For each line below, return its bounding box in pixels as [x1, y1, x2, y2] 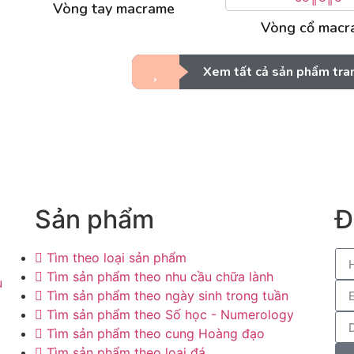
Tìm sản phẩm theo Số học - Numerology [46, 307, 294, 322]
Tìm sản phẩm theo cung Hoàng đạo [46, 326, 265, 341]
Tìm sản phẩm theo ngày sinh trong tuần [46, 288, 288, 303]
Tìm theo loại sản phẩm [46, 250, 186, 265]
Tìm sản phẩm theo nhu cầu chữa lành [46, 269, 273, 284]
